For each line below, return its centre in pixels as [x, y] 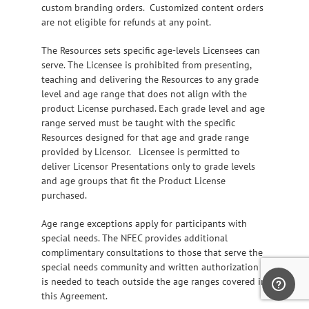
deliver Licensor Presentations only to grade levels [148, 167]
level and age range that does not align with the [144, 94]
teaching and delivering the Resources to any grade [150, 80]
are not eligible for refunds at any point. [126, 22]
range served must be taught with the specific [138, 123]
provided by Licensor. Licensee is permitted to [141, 152]
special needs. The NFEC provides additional [134, 238]
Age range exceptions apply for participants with [144, 224]
